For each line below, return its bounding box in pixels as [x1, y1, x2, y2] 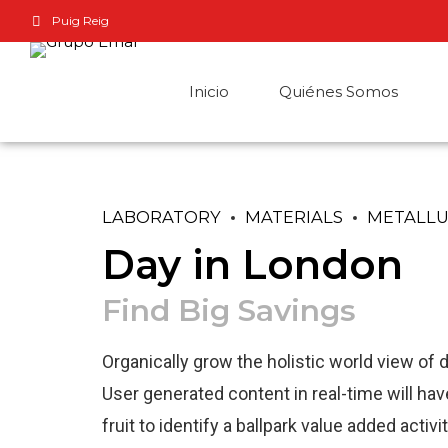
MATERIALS [245, 207, 343, 227]
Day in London [102, 239, 403, 289]
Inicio [189, 82, 229, 101]
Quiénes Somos [279, 82, 398, 101]
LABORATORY [102, 207, 221, 227]
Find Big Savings [102, 291, 356, 329]
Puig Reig [52, 13, 110, 28]
